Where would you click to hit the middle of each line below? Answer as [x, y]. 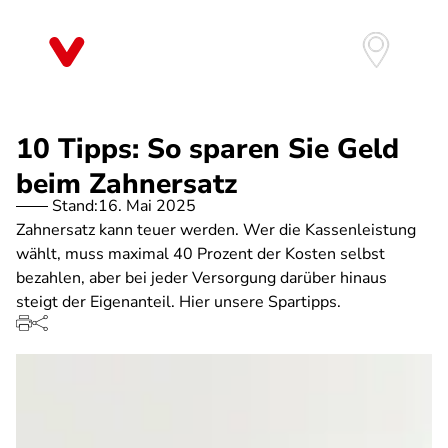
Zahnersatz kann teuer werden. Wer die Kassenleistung [216, 230]
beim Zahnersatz [126, 184]
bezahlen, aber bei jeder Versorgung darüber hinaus [201, 278]
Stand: [75, 206]
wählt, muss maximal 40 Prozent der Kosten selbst [200, 254]
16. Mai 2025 [147, 206]
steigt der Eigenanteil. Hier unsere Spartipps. [178, 302]
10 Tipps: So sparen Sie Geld [207, 149]
